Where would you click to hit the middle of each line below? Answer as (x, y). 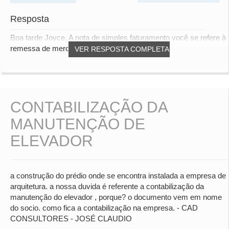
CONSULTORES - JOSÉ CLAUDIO (71, 219)
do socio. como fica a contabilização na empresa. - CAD (104, 208)
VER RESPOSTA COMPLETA (122, 49)
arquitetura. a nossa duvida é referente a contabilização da (107, 187)
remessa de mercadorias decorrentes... (76, 49)
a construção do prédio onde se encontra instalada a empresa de (118, 176)
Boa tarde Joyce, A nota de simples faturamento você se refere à (118, 38)
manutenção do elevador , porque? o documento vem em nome (116, 197)
